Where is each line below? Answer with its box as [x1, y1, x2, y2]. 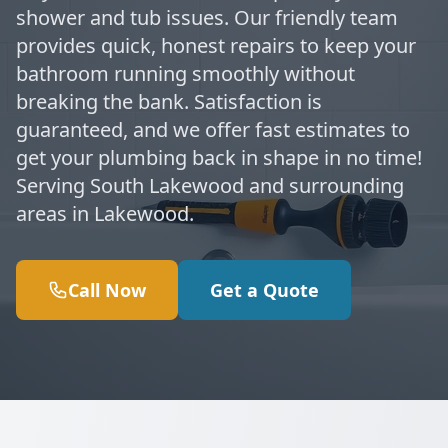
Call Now [68, 278, 146, 302]
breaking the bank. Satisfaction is [16, 88, 322, 115]
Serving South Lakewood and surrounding [16, 172, 404, 199]
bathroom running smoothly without [16, 60, 355, 87]
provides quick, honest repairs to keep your [16, 32, 416, 59]
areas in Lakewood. [16, 200, 194, 227]
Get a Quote [210, 278, 319, 302]
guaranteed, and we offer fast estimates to [16, 116, 410, 143]
